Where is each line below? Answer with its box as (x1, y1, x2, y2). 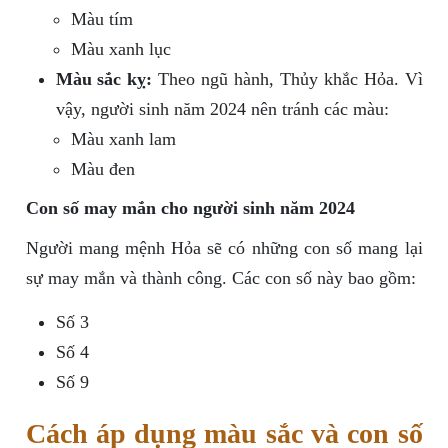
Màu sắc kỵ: (55, 69, 153, 90)
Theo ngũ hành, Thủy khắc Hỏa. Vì (152, 69, 423, 90)
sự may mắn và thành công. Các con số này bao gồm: (25, 268, 416, 289)
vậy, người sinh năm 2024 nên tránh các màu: (55, 99, 389, 120)
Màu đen (70, 159, 135, 180)
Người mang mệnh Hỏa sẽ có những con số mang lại (25, 238, 423, 259)
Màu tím (70, 9, 133, 30)
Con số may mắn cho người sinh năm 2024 (25, 198, 355, 219)
